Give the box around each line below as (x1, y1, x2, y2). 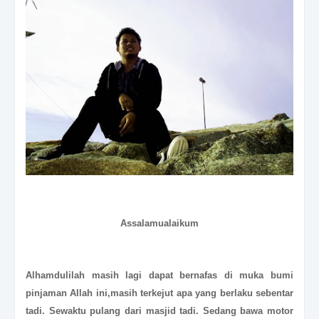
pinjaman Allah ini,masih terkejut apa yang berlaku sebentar (26, 287, 293, 298)
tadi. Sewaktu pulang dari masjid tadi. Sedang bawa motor (26, 305, 293, 316)
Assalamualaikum (120, 217, 199, 229)
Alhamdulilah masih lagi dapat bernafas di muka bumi (26, 269, 293, 281)
